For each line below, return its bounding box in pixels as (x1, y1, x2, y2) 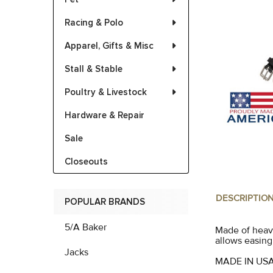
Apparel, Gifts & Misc (65, 40, 154, 51)
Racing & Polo (65, 17, 123, 28)
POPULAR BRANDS (65, 196, 145, 207)
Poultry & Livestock (65, 87, 147, 97)
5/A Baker (65, 221, 107, 233)
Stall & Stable (65, 63, 122, 74)
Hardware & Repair (65, 110, 144, 121)
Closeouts (65, 156, 108, 167)
